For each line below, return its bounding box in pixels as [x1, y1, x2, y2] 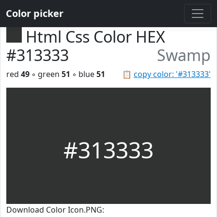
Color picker [6, 7, 63, 20]
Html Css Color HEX [26, 26, 165, 47]
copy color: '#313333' [134, 69, 211, 79]
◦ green [30, 69, 62, 79]
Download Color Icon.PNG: [6, 204, 104, 215]
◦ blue [70, 69, 96, 79]
